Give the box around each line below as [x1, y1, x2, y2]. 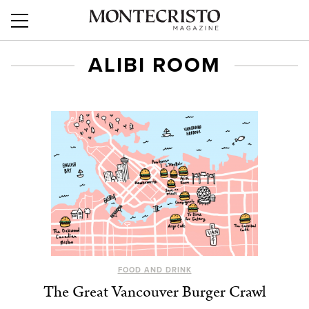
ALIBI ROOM [88, 52, 221, 78]
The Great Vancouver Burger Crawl [43, 281, 266, 304]
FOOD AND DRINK [117, 266, 192, 275]
